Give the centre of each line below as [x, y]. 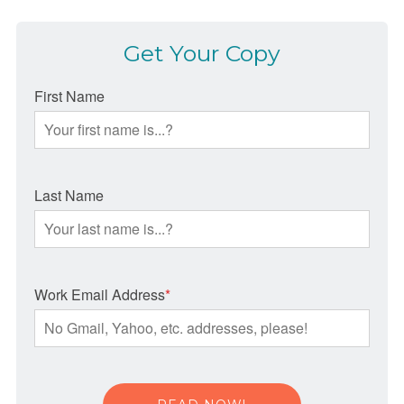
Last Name [69, 196]
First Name [69, 96]
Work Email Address [99, 295]
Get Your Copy [202, 54]
